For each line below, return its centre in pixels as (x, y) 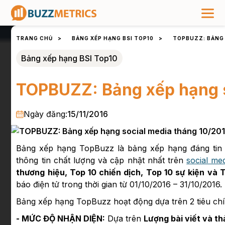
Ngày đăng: (46, 114)
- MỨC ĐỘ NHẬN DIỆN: (61, 219)
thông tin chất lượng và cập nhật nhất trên (101, 160)
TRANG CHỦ (35, 38)
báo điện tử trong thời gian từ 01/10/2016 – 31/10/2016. (119, 185)
